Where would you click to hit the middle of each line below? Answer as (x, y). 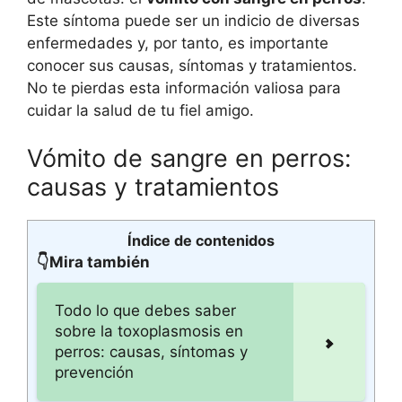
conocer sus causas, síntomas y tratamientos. (192, 65)
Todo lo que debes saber (145, 310)
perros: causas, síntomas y (151, 352)
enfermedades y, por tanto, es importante (178, 43)
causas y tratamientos (153, 187)
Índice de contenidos (201, 240)
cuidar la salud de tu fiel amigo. (140, 110)
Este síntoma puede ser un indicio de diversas (193, 20)
